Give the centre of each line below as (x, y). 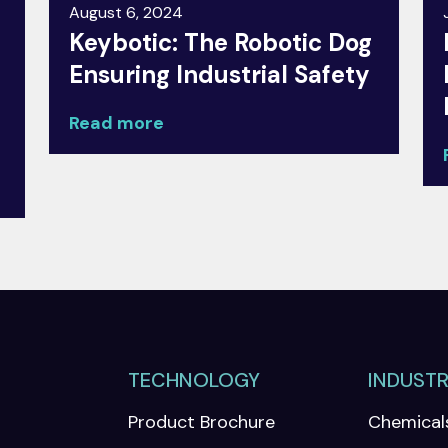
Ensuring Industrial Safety (220, 74)
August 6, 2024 (126, 12)
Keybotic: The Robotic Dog (221, 42)
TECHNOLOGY (194, 380)
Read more (117, 123)
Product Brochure (202, 422)
